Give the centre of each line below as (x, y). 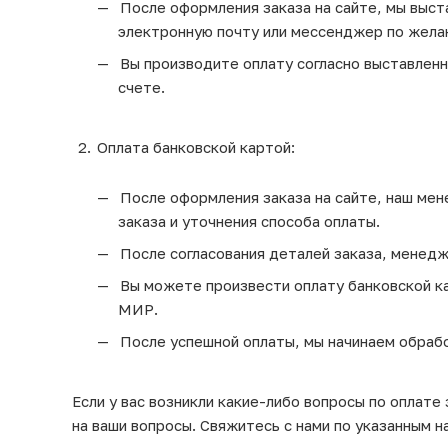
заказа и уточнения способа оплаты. (249, 220)
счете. (141, 86)
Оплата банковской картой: (196, 146)
